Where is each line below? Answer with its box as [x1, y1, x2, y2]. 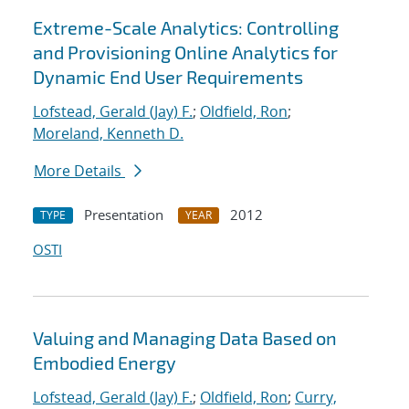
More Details [34, 161, 125, 182]
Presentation [84, 205, 163, 225]
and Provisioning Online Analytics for [33, 41, 338, 64]
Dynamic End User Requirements [33, 66, 303, 89]
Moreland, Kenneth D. [33, 123, 184, 144]
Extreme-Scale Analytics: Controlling [33, 16, 339, 39]
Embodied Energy [33, 351, 176, 374]
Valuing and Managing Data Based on [33, 327, 337, 350]
